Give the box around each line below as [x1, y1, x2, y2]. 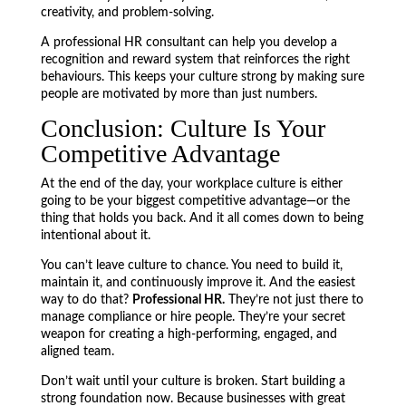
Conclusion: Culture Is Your [40, 114, 325, 142]
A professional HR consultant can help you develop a [40, 36, 337, 49]
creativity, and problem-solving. [40, 6, 214, 19]
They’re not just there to [224, 294, 363, 306]
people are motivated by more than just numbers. [40, 88, 317, 101]
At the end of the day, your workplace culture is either [40, 178, 343, 190]
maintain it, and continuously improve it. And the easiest [40, 276, 355, 289]
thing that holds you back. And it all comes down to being [40, 212, 363, 225]
